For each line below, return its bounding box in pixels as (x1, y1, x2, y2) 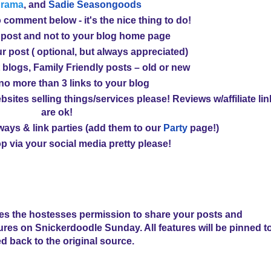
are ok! (41, 106, 73, 117)
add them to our (88, 122, 163, 133)
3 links (61, 77, 91, 88)
